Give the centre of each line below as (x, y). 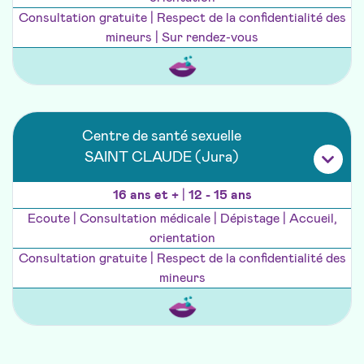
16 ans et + (147, 195)
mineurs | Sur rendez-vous (182, 38)
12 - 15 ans (220, 195)
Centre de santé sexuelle (162, 137)
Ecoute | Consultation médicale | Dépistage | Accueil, (182, 219)
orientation (182, 238)
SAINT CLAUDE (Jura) (162, 158)
